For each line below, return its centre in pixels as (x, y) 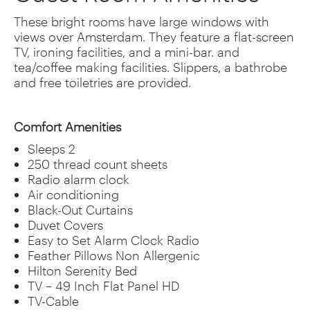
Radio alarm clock (79, 179)
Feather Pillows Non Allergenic (114, 255)
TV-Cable (53, 301)
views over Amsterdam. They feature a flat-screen (154, 36)
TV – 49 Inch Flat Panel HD (103, 285)
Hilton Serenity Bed (82, 270)
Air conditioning (73, 194)
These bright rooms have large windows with (142, 21)
